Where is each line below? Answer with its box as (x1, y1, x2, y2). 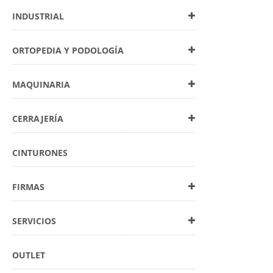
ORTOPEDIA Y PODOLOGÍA (12, 44, 124, 56)
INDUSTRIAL (12, 10, 64, 22)
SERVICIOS (12, 215, 56, 227)
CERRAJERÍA (12, 113, 63, 124)
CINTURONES (12, 147, 68, 158)
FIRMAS (12, 181, 44, 193)
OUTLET (12, 249, 45, 261)
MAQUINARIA (12, 79, 70, 90)
